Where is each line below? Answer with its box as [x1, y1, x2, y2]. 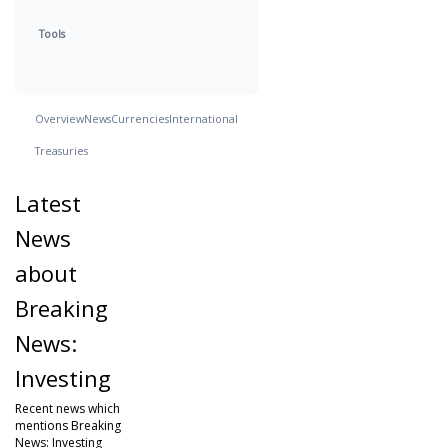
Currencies [111, 111, 169, 126]
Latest [15, 187, 81, 218]
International [169, 111, 238, 126]
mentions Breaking [15, 416, 121, 434]
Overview [35, 111, 84, 126]
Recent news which [15, 399, 120, 417]
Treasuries [35, 143, 88, 158]
